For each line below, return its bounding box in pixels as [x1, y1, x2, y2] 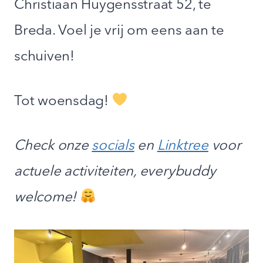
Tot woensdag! [14, 94, 112, 109]
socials [92, 139, 134, 153]
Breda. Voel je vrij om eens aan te [14, 23, 224, 38]
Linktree [157, 139, 208, 153]
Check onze [14, 139, 92, 153]
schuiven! [14, 49, 75, 64]
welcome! [14, 190, 80, 205]
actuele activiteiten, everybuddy [14, 164, 216, 179]
